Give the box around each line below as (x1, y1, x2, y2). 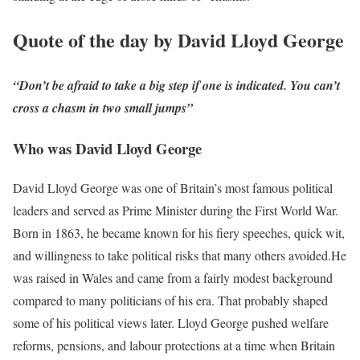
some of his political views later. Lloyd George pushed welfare (13, 314, 329, 332)
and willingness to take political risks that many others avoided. (13, 247, 331, 264)
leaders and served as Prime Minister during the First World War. (13, 202, 338, 219)
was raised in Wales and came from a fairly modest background (13, 269, 333, 287)
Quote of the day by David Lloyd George (13, 25, 344, 54)
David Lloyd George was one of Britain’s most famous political (13, 179, 333, 197)
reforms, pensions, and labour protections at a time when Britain (13, 337, 335, 354)
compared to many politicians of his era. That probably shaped (13, 292, 328, 309)
